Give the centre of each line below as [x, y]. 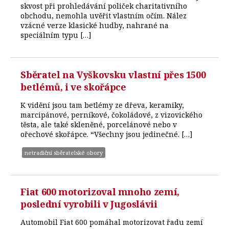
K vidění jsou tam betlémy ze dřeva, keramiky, [102, 105]
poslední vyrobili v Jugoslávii [89, 204]
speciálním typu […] [56, 35]
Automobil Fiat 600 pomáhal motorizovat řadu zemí [112, 222]
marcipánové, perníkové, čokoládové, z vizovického [112, 114]
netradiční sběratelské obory [64, 152]
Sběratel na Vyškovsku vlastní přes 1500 [113, 74]
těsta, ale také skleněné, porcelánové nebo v [99, 124]
